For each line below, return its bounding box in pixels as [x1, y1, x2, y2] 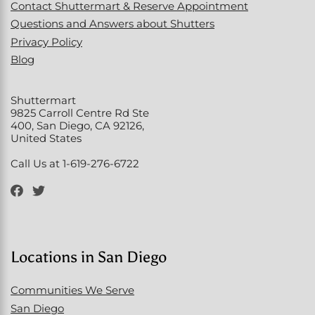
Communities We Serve [11, 283, 134, 297]
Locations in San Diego [11, 247, 167, 266]
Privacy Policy [11, 34, 82, 49]
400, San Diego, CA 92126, [11, 119, 144, 132]
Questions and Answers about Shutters [11, 17, 214, 30]
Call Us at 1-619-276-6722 [11, 157, 139, 170]
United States [11, 131, 82, 145]
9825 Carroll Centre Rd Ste [11, 106, 149, 120]
